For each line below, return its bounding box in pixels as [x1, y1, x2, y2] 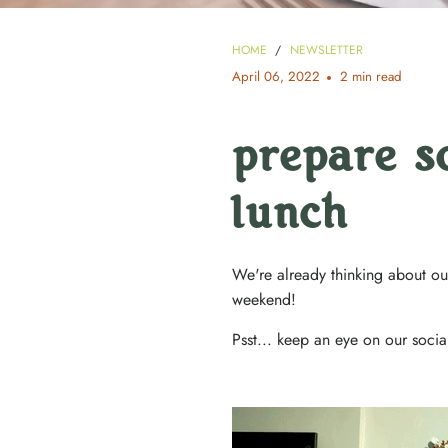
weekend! [232, 288, 296, 312]
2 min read [340, 67, 402, 87]
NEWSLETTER [290, 41, 363, 60]
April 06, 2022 [232, 67, 320, 87]
